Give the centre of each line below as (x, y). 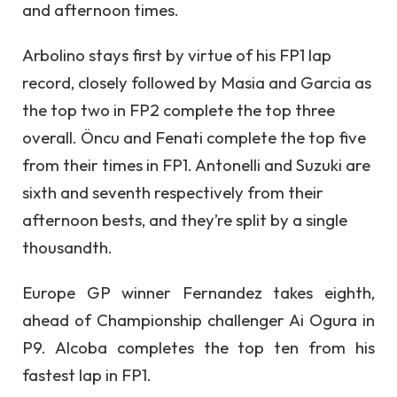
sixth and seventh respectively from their (173, 192)
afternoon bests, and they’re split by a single (185, 219)
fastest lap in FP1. (87, 375)
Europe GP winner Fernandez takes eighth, (198, 293)
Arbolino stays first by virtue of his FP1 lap (177, 54)
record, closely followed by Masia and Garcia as (197, 82)
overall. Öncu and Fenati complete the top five (194, 137)
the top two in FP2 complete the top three (179, 109)
